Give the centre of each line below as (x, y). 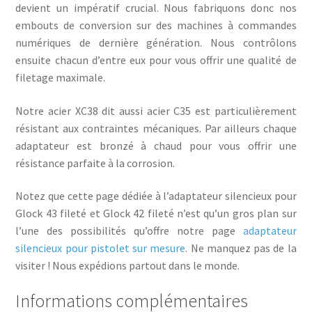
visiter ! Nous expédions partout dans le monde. (128, 266)
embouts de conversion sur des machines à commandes (156, 25)
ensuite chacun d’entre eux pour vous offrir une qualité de (156, 60)
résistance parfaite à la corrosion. (95, 163)
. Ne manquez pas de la (241, 248)
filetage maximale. (61, 77)
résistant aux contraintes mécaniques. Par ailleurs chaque (156, 128)
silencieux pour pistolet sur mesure (101, 248)
